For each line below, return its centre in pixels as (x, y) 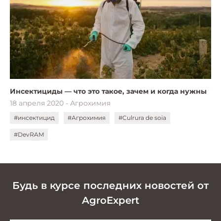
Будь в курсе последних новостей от (110, 185)
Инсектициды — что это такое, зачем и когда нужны (108, 91)
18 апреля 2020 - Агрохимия (60, 103)
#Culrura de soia (142, 117)
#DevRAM (29, 134)
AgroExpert (110, 200)
